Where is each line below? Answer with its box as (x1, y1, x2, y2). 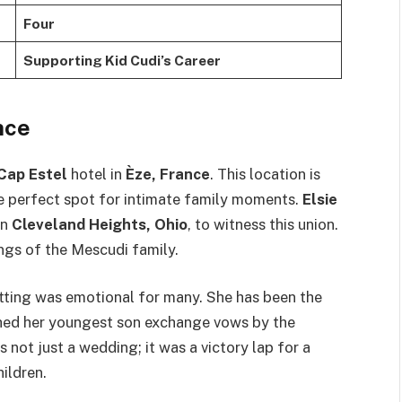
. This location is (210, 164, 320, 183)
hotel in (67, 164, 126, 183)
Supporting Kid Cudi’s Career (22, 51, 221, 68)
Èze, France (126, 164, 210, 183)
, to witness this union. (188, 214, 338, 233)
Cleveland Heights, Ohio (12, 214, 188, 233)
